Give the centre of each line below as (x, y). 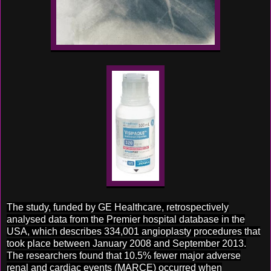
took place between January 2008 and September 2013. (126, 243)
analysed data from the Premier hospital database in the (126, 219)
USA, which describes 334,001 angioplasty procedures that (133, 231)
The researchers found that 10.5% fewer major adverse (124, 255)
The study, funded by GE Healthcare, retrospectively (118, 207)
